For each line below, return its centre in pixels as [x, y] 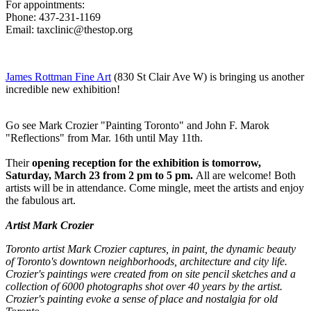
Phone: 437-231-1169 [53, 17]
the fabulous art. [41, 200]
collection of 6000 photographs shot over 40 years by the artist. [144, 286]
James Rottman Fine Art [58, 76]
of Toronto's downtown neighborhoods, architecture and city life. [146, 261]
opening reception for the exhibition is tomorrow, [146, 162]
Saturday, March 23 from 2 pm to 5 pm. [99, 175]
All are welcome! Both [246, 175]
